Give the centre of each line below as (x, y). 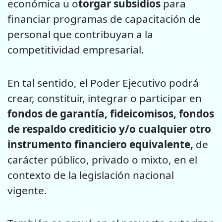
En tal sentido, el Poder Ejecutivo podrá (103, 83)
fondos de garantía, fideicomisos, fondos (111, 113)
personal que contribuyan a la (80, 34)
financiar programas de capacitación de (104, 19)
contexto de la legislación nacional (91, 175)
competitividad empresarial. (76, 50)
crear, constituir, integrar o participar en (105, 98)
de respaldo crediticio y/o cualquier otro (109, 129)
